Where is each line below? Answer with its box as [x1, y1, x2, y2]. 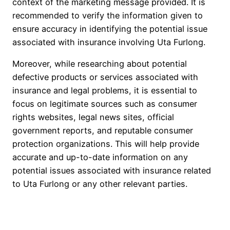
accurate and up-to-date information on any [12, 152, 188, 163]
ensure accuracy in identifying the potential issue [12, 23, 207, 34]
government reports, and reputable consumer [12, 125, 193, 136]
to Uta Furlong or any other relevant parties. [12, 179, 187, 189]
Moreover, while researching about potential [12, 59, 187, 69]
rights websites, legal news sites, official [12, 112, 174, 123]
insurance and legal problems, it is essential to [12, 85, 197, 96]
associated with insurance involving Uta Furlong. [12, 36, 205, 47]
